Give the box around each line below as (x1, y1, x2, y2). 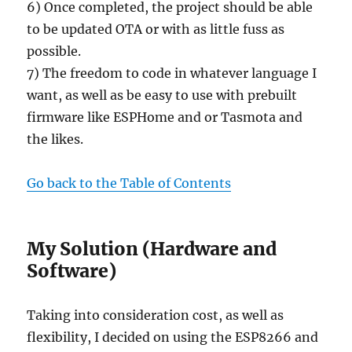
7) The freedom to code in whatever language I (27, 65, 317, 82)
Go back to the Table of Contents (27, 175, 232, 192)
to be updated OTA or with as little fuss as (27, 21, 285, 38)
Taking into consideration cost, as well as (27, 307, 284, 324)
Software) (27, 259, 117, 283)
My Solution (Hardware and (27, 237, 277, 261)
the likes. (27, 131, 84, 148)
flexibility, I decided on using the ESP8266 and (27, 329, 319, 346)
